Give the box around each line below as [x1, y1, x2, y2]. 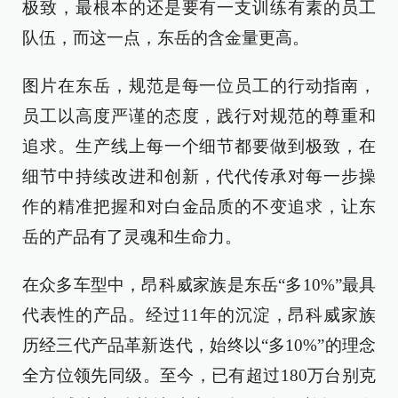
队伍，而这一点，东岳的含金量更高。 [22, 28, 309, 47]
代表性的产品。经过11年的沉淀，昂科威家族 [22, 306, 376, 324]
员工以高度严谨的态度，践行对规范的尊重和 [22, 107, 376, 125]
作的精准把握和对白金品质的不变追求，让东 [22, 197, 376, 216]
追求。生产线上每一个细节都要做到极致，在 [22, 137, 376, 155]
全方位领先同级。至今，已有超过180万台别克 [22, 366, 376, 385]
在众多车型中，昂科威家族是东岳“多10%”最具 [22, 275, 376, 294]
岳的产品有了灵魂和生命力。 [22, 227, 242, 246]
